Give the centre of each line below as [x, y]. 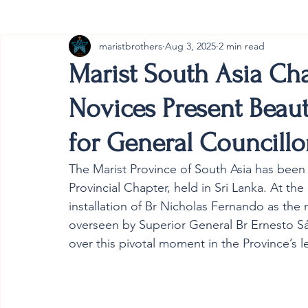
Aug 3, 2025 [190, 46]
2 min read [242, 46]
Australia [135, 48]
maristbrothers [131, 46]
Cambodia [56, 48]
